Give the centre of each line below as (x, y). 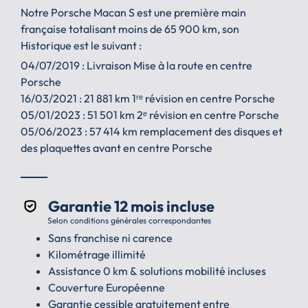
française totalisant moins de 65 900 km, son (130, 29)
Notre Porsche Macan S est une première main (133, 12)
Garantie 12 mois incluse (131, 206)
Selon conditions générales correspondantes (129, 220)
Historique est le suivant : (81, 45)
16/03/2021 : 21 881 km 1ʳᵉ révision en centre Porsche (148, 98)
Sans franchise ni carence (110, 238)
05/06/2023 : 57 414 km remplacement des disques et (152, 131)
